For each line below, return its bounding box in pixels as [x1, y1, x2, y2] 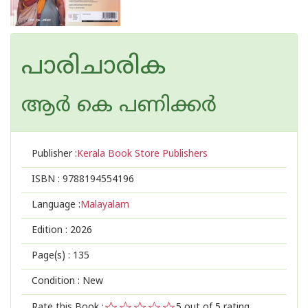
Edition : [32, 225, 70, 236]
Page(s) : [32, 250, 73, 262]
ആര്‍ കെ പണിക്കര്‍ [21, 93, 217, 119]
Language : [32, 199, 80, 211]
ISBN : [32, 174, 63, 186]
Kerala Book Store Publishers [77, 148, 208, 160]
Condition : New [32, 276, 103, 287]
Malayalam [80, 199, 129, 211]
